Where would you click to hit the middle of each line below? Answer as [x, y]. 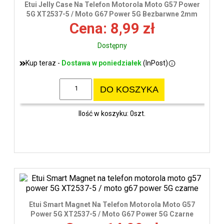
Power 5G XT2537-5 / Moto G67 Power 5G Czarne [112, 214]
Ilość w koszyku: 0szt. [112, 113]
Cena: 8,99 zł [112, 29]
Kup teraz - [43, 63]
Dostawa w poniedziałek [101, 63]
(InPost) [155, 63]
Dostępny [112, 46]
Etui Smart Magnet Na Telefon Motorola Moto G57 [112, 205]
